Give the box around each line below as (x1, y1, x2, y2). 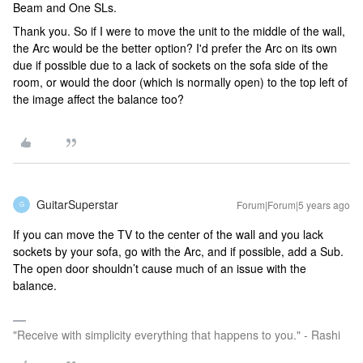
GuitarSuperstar (36, 195, 118, 212)
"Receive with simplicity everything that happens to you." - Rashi (13, 326, 340, 343)
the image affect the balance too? (13, 90, 187, 107)
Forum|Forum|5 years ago (237, 197, 350, 211)
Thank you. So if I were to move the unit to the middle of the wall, (13, 22, 345, 39)
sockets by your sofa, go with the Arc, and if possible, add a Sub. (13, 242, 344, 259)
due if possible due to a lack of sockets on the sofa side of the (13, 56, 328, 73)
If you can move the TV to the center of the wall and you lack (13, 225, 323, 242)
